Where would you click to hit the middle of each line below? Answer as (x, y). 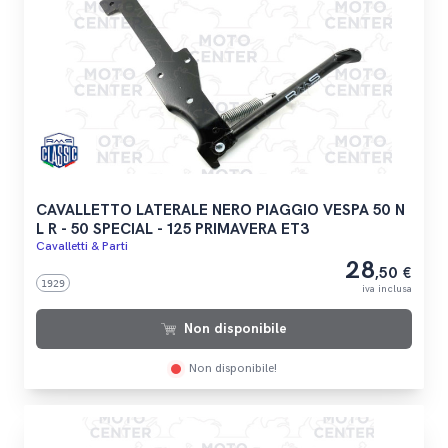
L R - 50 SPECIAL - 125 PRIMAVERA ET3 (172, 230)
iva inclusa (387, 289)
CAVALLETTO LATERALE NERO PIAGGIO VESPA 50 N (220, 211)
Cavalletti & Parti (81, 247)
